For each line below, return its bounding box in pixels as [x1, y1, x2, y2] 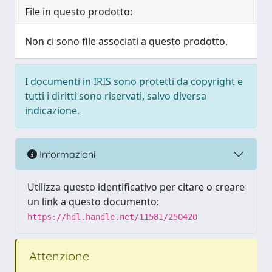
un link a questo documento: [27, 195, 159, 208]
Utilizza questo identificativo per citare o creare [27, 180, 245, 194]
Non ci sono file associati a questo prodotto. [25, 35, 228, 48]
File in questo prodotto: [25, 5, 132, 18]
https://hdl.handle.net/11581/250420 [27, 212, 197, 222]
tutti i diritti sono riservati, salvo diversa [25, 89, 206, 103]
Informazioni [37, 148, 95, 160]
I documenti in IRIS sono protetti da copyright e [25, 75, 243, 88]
